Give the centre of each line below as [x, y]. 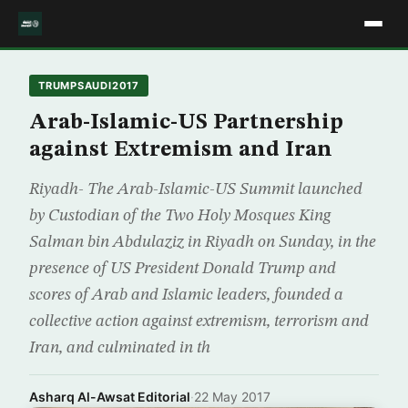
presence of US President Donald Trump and [183, 269]
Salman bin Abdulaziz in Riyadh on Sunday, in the [203, 242]
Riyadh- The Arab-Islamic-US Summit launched [196, 189]
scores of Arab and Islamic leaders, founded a [186, 295]
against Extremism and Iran [181, 150]
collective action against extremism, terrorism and [199, 321]
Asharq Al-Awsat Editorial [110, 397]
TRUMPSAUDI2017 [89, 86]
